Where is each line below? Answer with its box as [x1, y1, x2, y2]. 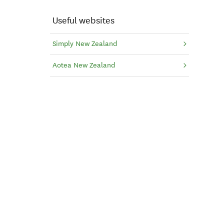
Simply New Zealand [52, 39, 117, 48]
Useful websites [52, 14, 114, 26]
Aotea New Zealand [52, 60, 115, 69]
